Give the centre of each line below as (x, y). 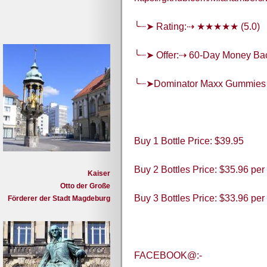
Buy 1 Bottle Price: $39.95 (189, 141)
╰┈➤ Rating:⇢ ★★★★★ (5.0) (197, 27)
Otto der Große (85, 186)
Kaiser (99, 173)
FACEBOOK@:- (168, 256)
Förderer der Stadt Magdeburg (59, 198)
